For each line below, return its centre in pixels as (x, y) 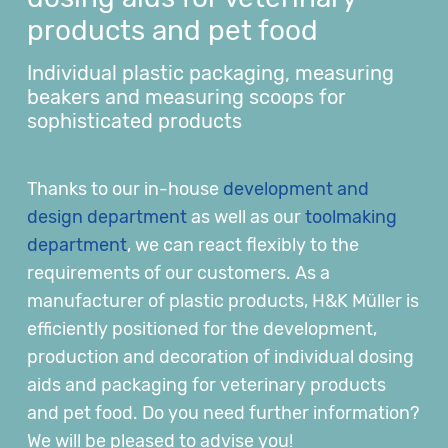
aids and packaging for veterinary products (206, 384)
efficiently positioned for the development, (202, 328)
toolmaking (351, 216)
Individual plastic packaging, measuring (210, 72)
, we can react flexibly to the (243, 244)
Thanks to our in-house (125, 188)
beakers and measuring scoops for (186, 96)
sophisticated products (134, 120)
